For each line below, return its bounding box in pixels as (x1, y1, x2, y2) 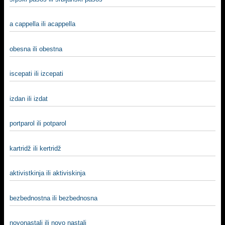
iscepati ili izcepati (10, 70, 63, 77)
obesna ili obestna (10, 45, 62, 53)
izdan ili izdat (10, 94, 48, 102)
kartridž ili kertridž (10, 144, 61, 152)
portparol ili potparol (10, 120, 66, 127)
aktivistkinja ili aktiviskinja (10, 169, 85, 177)
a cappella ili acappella (10, 20, 75, 28)
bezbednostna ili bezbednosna (10, 194, 97, 202)
